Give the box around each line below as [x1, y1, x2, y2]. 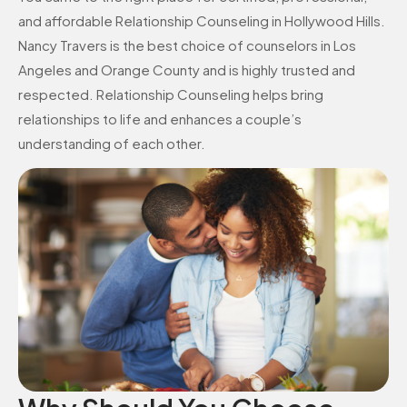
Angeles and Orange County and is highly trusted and [18, 61, 355, 79]
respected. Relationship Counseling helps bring [18, 85, 323, 104]
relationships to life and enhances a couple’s [18, 110, 302, 128]
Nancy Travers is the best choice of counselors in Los [18, 36, 356, 55]
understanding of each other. [18, 134, 205, 153]
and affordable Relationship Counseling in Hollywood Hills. [18, 12, 385, 30]
